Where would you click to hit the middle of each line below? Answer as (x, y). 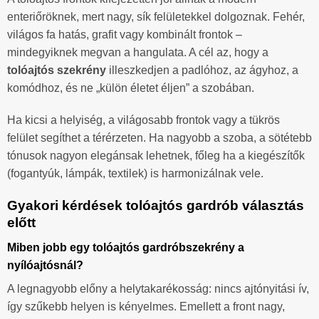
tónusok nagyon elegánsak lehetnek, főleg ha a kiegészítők (156, 156)
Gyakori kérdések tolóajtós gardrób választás (156, 206)
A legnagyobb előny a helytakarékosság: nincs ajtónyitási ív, (158, 288)
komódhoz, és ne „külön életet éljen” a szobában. (131, 88)
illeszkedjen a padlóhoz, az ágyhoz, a (202, 70)
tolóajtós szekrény (57, 70)
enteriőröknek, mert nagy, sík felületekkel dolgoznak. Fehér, (156, 16)
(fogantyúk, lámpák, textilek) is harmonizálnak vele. (135, 174)
